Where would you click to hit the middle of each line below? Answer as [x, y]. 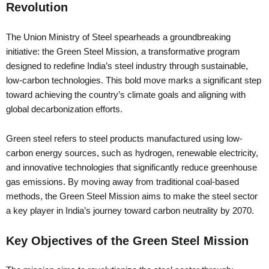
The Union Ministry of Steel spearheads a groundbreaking [118, 37]
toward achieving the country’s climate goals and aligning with [126, 95]
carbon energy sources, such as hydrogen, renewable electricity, [132, 153]
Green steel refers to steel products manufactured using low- [124, 139]
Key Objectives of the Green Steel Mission [127, 240]
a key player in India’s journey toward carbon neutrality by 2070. [132, 211]
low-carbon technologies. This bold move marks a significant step [134, 80]
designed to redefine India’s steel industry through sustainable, [127, 66]
